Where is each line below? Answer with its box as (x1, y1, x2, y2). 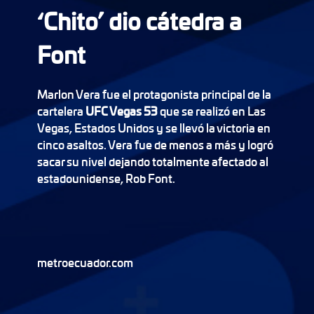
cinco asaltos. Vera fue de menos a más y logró (36, 136, 273, 153)
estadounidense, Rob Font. (36, 170, 175, 186)
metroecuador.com (36, 254, 133, 271)
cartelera (36, 102, 86, 119)
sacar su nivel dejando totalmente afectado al (36, 153, 268, 170)
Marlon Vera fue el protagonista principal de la (36, 86, 271, 102)
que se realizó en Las (159, 102, 266, 119)
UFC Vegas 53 (85, 102, 160, 119)
